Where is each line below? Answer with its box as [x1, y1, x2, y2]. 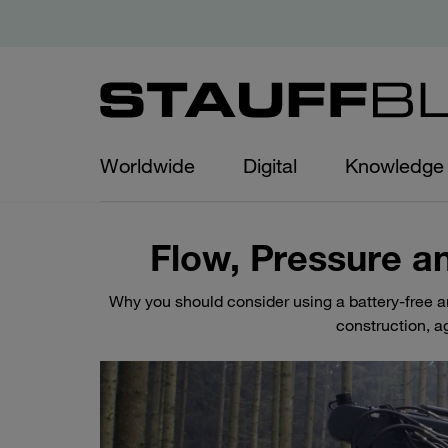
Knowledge [345, 154, 444, 178]
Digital [243, 154, 297, 178]
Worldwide [100, 154, 195, 178]
